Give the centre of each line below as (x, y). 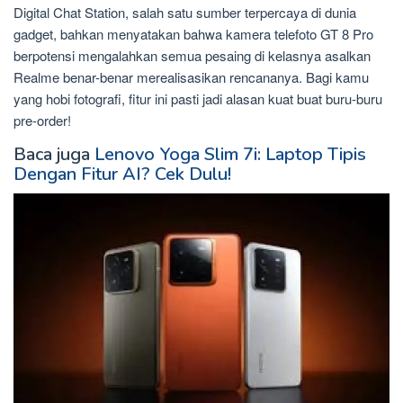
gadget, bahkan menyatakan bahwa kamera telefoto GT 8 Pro (193, 33)
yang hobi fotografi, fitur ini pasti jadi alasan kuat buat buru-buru (198, 98)
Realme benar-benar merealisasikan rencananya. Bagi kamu (191, 76)
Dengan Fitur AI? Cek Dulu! (122, 174)
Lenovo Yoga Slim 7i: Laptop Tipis (230, 154)
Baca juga (54, 154)
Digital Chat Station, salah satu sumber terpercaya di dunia (185, 12)
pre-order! (42, 120)
